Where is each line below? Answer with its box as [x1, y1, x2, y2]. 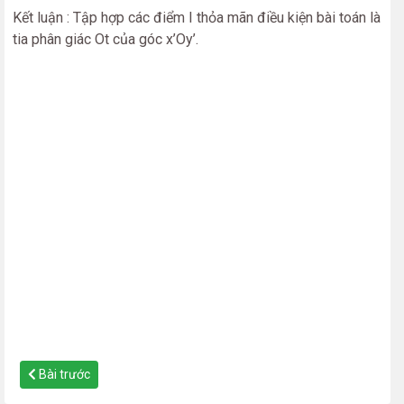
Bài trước [36, 367, 90, 382]
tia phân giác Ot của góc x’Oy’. [13, 31, 198, 49]
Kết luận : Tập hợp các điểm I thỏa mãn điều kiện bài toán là [13, 9, 381, 27]
